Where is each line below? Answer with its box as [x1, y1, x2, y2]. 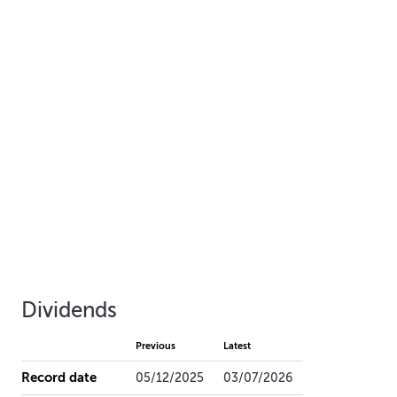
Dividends [21, 298, 117, 323]
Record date [21, 369, 97, 385]
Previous [136, 339, 175, 352]
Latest [223, 339, 251, 352]
